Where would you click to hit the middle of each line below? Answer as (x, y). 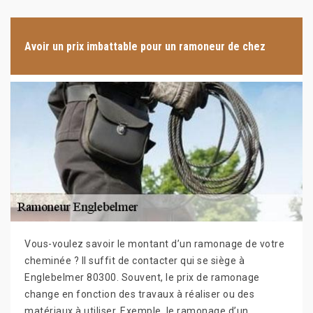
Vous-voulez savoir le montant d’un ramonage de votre (154, 244)
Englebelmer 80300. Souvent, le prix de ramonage (142, 277)
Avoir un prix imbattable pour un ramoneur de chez (145, 46)
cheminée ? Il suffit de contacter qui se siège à (134, 261)
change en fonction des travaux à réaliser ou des (139, 294)
